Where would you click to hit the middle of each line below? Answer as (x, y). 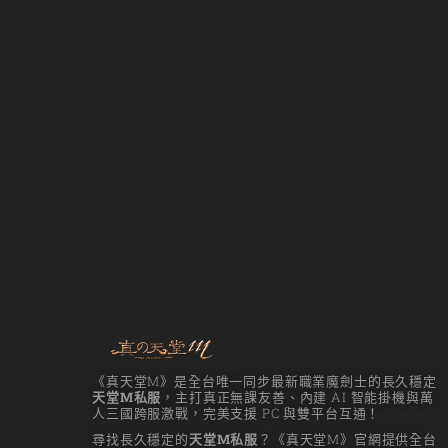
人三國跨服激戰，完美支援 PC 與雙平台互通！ (236, 413)
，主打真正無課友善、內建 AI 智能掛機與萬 (297, 397)
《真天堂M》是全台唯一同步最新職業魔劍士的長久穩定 (264, 381)
